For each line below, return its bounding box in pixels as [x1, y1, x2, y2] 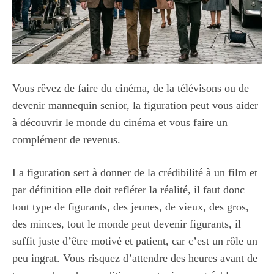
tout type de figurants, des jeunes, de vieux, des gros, [12, 200, 249, 213]
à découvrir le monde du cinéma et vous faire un [12, 116, 228, 128]
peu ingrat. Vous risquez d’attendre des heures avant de [12, 251, 257, 264]
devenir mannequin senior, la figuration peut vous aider [12, 98, 258, 111]
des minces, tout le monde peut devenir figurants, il [12, 217, 241, 230]
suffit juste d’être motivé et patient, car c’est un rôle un [12, 234, 257, 247]
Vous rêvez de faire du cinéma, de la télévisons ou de [12, 81, 249, 94]
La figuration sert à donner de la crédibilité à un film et [12, 166, 257, 179]
